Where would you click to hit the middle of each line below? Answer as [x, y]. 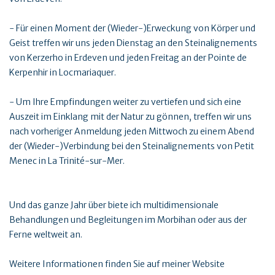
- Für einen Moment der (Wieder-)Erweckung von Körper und [132, 28]
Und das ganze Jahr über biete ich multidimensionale [114, 205]
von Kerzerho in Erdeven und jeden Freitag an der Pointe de [128, 57]
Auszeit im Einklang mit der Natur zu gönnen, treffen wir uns [130, 116]
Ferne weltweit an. [46, 234]
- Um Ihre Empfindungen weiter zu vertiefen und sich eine [125, 102]
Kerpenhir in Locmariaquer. [63, 72]
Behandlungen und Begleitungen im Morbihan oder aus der [128, 219]
